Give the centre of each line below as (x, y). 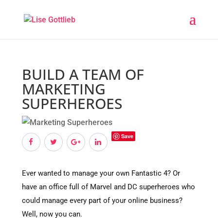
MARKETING (64, 89)
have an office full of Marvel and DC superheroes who (108, 187)
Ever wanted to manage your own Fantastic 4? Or (101, 173)
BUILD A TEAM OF (83, 74)
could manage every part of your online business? (102, 200)
